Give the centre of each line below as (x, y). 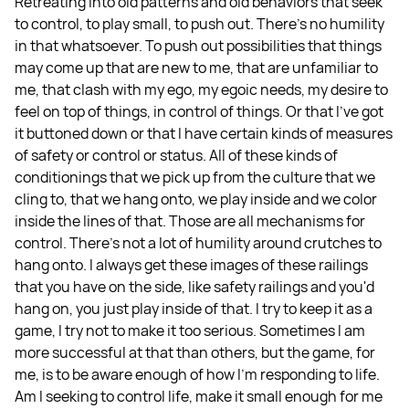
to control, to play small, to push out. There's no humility (199, 24)
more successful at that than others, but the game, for (195, 353)
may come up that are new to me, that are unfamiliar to (196, 68)
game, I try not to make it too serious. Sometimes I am (190, 331)
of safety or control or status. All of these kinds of (176, 156)
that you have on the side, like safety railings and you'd (194, 287)
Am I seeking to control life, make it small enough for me (199, 397)
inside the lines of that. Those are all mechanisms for (190, 221)
